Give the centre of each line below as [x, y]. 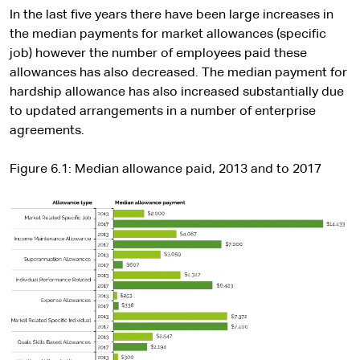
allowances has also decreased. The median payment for [178, 73]
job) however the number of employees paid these [158, 54]
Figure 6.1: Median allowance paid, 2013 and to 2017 [166, 170]
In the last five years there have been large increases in [172, 15]
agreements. [49, 131]
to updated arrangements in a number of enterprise [163, 112]
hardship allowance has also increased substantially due [177, 92]
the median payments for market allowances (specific [168, 35]
